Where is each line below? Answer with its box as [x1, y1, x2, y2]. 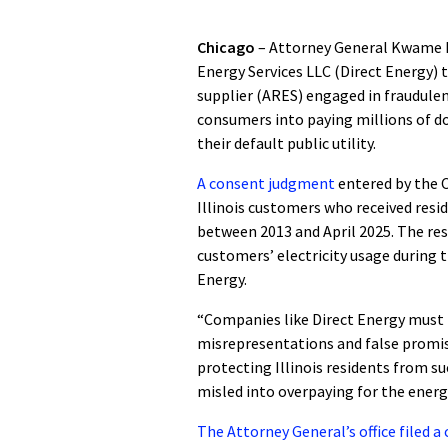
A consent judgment [197, 173, 335, 193]
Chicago [197, 37, 258, 57]
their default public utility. [197, 133, 376, 153]
